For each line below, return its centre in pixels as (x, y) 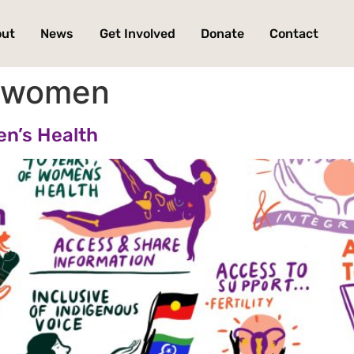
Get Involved (137, 33)
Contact (294, 33)
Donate (222, 33)
